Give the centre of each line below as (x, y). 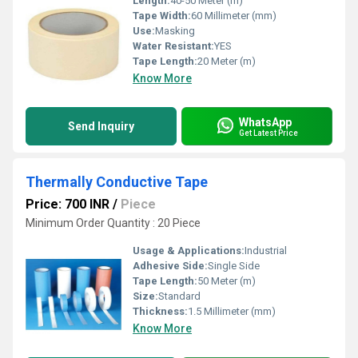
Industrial (266, 251)
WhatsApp (265, 122)
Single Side (234, 266)
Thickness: (160, 311)
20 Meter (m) (227, 61)
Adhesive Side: (170, 266)
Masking (175, 31)
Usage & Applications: (189, 251)
